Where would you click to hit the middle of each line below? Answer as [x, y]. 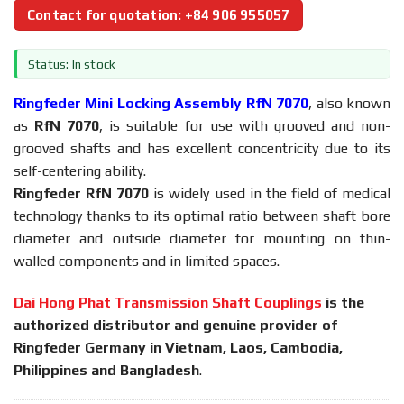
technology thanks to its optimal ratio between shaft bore [202, 216]
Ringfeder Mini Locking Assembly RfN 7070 [161, 103]
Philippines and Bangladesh [106, 370]
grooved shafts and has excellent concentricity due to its [202, 148]
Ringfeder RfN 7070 [82, 193]
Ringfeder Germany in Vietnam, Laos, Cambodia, [178, 347]
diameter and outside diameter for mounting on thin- [202, 238]
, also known [350, 103]
